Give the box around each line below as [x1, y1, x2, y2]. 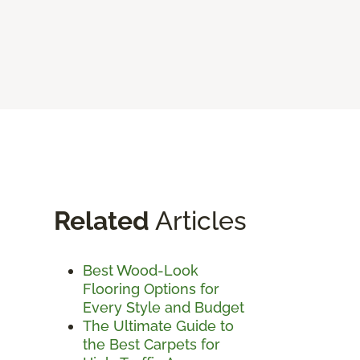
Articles [149, 205, 247, 235]
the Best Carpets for [83, 335, 220, 353]
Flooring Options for [83, 280, 219, 297]
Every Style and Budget [83, 298, 244, 316]
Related [54, 205, 149, 235]
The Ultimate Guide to [83, 317, 234, 334]
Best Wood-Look [83, 261, 198, 279]
